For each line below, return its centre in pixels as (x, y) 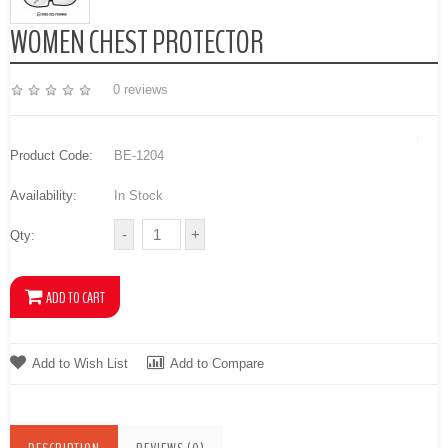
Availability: (43, 195)
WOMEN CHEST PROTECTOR (137, 42)
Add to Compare (217, 364)
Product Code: (51, 155)
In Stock (136, 195)
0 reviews (140, 89)
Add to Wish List (80, 364)
